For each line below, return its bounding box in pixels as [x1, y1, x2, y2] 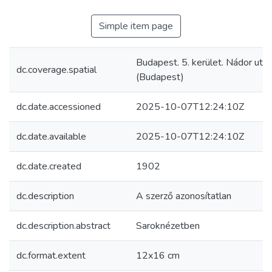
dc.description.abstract [16, 219, 110, 233]
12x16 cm [136, 249, 180, 262]
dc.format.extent [16, 249, 86, 262]
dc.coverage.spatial [16, 63, 97, 76]
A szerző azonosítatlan [136, 189, 231, 203]
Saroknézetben [136, 219, 200, 233]
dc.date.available [16, 130, 86, 143]
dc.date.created [16, 160, 81, 173]
